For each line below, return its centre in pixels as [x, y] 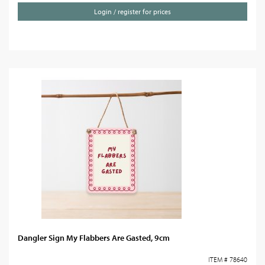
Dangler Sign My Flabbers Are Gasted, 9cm [94, 238]
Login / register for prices [132, 12]
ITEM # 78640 [228, 259]
